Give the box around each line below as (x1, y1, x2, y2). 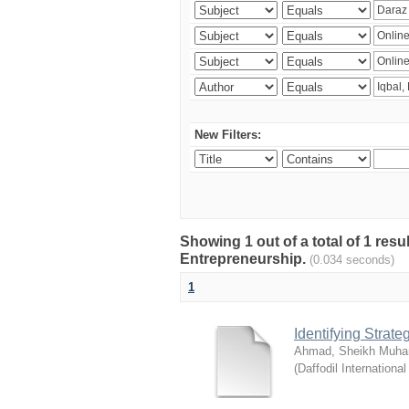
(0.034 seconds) (309, 253, 394, 267)
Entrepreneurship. (180, 251, 309, 267)
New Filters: (194, 128, 261, 142)
